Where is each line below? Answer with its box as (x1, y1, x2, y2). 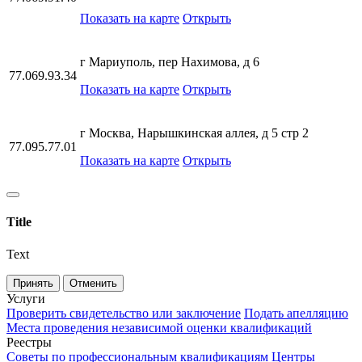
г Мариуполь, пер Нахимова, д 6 (80, 55, 259, 69)
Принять (13, 276, 53, 289)
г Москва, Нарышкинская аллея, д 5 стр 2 (80, 126, 309, 140)
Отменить (69, 276, 117, 289)
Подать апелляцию (244, 305, 348, 320)
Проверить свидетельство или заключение (6, 305, 241, 320)
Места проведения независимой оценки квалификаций (6, 320, 312, 335)
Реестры (6, 335, 52, 349)
